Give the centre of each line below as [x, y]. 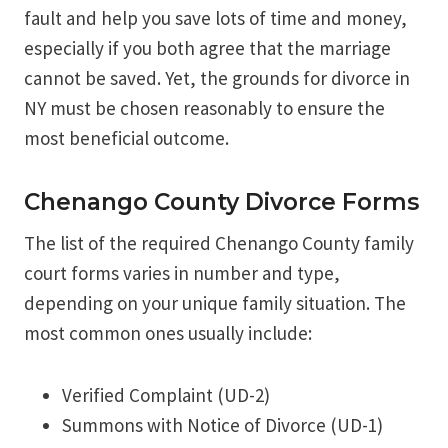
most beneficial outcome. [126, 138]
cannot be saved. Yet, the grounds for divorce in [217, 78]
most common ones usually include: [168, 333]
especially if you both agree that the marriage [207, 48]
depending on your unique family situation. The [215, 303]
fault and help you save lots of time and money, [215, 18]
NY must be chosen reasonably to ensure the [204, 108]
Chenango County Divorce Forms [221, 201]
